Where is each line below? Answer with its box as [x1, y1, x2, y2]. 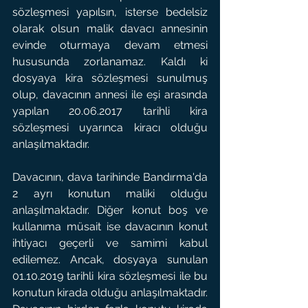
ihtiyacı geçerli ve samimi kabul [12, 236, 208, 250]
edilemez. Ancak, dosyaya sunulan [12, 253, 208, 266]
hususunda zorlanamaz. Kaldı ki [12, 55, 208, 68]
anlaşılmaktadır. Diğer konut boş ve [12, 203, 208, 217]
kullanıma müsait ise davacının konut [12, 220, 208, 233]
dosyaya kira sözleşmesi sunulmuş [12, 71, 208, 85]
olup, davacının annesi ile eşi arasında [12, 88, 208, 101]
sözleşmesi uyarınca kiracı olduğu [12, 121, 208, 134]
